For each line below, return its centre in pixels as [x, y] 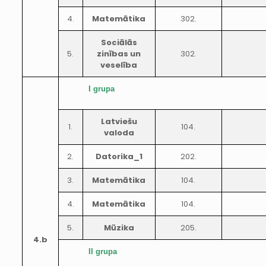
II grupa [102, 251]
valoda [119, 133]
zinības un [119, 54]
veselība [119, 65]
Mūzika [119, 228]
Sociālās [119, 42]
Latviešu [119, 121]
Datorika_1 [119, 156]
